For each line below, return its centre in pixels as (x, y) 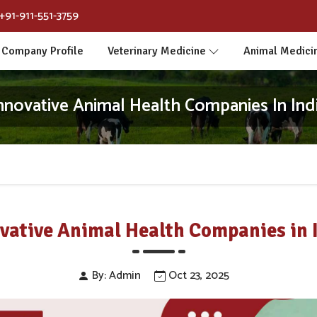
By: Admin (115, 276)
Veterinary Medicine (156, 51)
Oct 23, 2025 (197, 276)
